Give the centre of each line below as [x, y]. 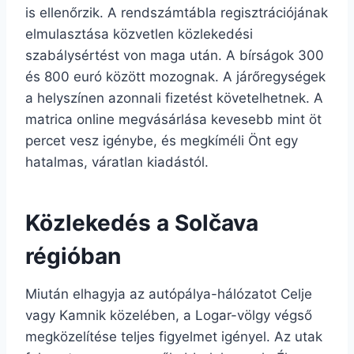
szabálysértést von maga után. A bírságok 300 [175, 55]
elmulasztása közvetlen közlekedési [139, 34]
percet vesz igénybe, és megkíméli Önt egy [162, 140]
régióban [73, 256]
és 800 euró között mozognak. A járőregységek [175, 76]
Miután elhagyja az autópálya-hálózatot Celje [169, 294]
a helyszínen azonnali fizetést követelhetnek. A [174, 98]
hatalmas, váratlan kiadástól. [117, 162]
